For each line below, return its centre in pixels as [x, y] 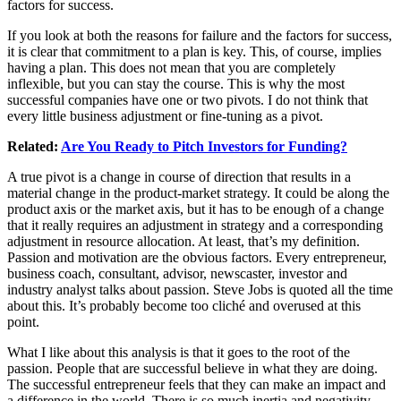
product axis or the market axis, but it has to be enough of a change [196, 209]
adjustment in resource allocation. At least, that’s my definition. [183, 242]
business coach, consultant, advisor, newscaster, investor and [177, 274]
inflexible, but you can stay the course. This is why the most [176, 84]
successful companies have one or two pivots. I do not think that [188, 100]
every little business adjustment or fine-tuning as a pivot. [165, 116]
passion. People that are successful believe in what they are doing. [192, 369]
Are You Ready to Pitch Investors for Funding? [204, 147]
